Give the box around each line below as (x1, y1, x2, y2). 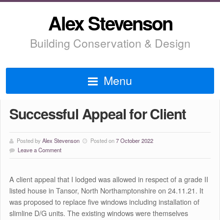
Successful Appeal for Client (9, 104, 187, 124)
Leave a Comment (17, 146, 61, 154)
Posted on (90, 137, 116, 144)
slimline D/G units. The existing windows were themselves (9, 208, 188, 218)
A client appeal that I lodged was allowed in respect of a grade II (9, 174, 208, 184)
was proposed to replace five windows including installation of (9, 196, 199, 207)
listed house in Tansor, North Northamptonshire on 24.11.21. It (9, 185, 203, 195)
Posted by (13, 137, 42, 144)
